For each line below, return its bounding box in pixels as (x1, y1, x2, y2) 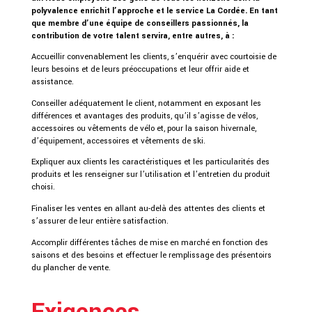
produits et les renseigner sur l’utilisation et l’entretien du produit (31, 169, 270, 180)
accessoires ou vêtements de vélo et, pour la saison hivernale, (31, 122, 256, 134)
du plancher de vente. (31, 261, 111, 273)
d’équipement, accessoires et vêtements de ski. (31, 134, 205, 146)
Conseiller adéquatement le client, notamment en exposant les (31, 97, 261, 109)
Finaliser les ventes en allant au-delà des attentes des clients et (31, 203, 265, 214)
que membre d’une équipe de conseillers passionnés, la (31, 17, 249, 29)
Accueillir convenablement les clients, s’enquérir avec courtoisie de (31, 51, 276, 63)
